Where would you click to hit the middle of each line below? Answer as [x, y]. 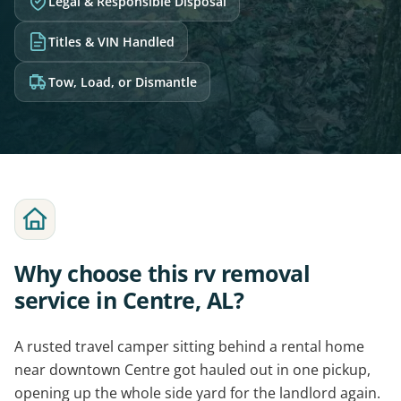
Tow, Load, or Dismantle [122, 82]
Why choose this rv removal [162, 273]
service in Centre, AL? [129, 300]
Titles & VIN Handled [111, 42]
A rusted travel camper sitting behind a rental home [189, 346]
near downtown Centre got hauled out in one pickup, [192, 370]
